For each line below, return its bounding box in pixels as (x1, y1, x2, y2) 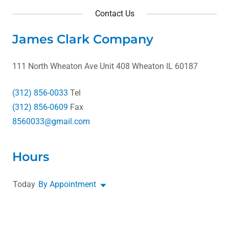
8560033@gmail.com (12, 117, 90, 126)
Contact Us (95, 9, 134, 18)
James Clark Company (12, 32, 153, 47)
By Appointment (38, 179, 96, 189)
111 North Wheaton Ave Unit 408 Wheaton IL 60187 (12, 61, 198, 71)
